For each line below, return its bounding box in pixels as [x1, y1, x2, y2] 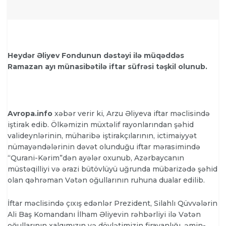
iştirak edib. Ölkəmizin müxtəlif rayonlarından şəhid [8, 120, 194, 129]
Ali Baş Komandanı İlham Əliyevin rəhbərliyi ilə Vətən [8, 210, 201, 219]
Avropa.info [8, 108, 54, 118]
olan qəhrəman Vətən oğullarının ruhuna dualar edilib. [8, 175, 205, 185]
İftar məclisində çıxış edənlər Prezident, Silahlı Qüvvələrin [8, 199, 217, 208]
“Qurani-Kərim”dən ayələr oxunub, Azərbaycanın [8, 153, 184, 162]
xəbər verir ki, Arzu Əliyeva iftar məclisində [54, 108, 210, 118]
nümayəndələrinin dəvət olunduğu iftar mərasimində [8, 142, 200, 151]
